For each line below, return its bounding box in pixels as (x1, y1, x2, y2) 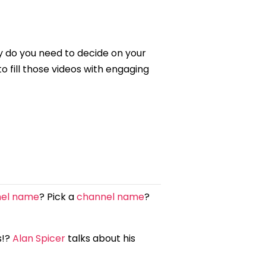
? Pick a (39, 189, 77, 204)
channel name (77, 189, 144, 204)
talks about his (65, 231, 135, 245)
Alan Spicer (12, 231, 65, 245)
